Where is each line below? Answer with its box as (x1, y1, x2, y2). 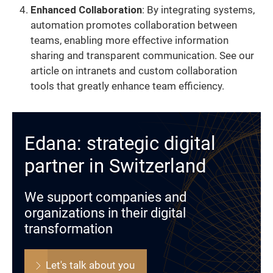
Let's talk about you (46, 260, 135, 272)
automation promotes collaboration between (30, 19, 237, 31)
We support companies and (24, 190, 186, 205)
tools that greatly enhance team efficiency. (30, 80, 224, 92)
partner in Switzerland (24, 155, 206, 178)
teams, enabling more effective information (30, 34, 229, 46)
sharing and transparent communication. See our (30, 49, 254, 62)
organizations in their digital (24, 205, 186, 221)
